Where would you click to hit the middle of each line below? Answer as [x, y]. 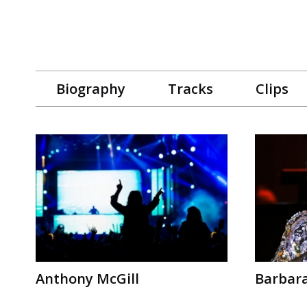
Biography [91, 88]
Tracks [191, 88]
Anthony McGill [87, 279]
